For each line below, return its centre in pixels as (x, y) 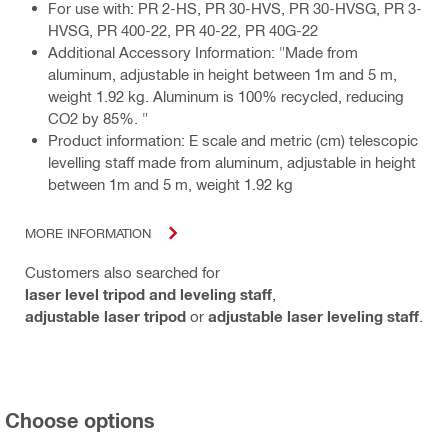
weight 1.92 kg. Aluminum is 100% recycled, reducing (226, 95)
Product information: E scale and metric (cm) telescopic (233, 139)
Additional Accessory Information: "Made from (203, 51)
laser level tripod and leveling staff (148, 293)
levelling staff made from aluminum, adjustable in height (232, 161)
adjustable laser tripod (105, 315)
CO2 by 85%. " (98, 117)
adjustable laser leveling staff (313, 315)
